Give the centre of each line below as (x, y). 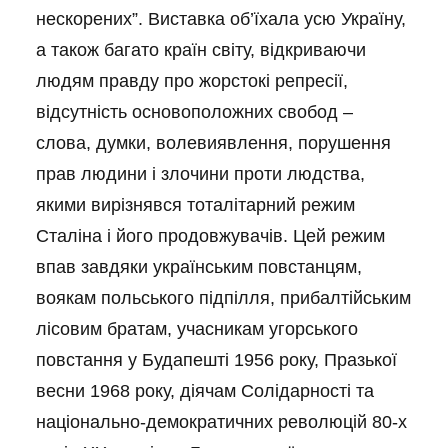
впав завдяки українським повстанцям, (199, 267)
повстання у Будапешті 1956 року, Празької (216, 360)
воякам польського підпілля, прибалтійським (223, 298)
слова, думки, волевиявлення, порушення (213, 143)
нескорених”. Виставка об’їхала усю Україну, (221, 19)
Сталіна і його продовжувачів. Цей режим (210, 236)
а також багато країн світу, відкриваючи (201, 50)
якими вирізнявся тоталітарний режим (195, 205)
